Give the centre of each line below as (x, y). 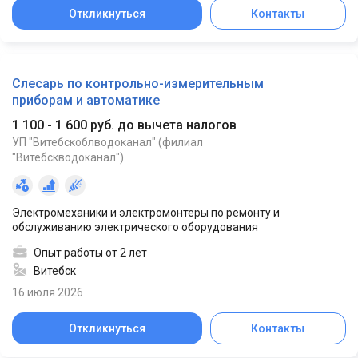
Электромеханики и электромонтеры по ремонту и (146, 213)
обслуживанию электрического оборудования (135, 227)
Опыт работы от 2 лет (90, 253)
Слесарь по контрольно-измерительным (138, 84)
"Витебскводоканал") (68, 158)
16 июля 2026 (48, 293)
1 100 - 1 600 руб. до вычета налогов (124, 125)
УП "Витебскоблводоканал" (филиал (107, 143)
